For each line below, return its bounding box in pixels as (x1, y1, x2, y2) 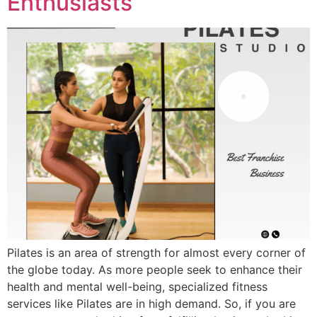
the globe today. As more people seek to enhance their (7, 262, 302, 277)
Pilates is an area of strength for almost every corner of (7, 245, 306, 260)
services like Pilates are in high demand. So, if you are (7, 296, 296, 311)
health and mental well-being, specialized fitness (7, 279, 267, 294)
